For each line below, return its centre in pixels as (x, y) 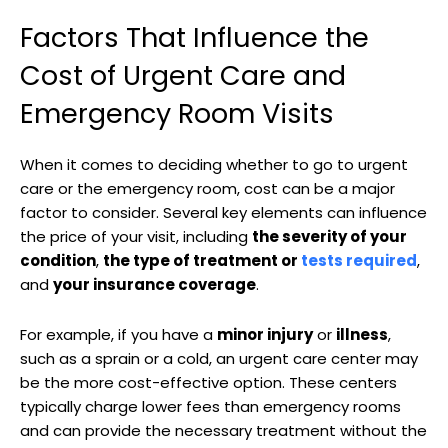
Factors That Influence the (194, 37)
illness (362, 334)
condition (58, 260)
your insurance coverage (154, 284)
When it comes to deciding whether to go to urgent (214, 164)
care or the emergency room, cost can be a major (207, 188)
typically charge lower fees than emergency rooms (210, 406)
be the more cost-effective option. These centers (208, 382)
